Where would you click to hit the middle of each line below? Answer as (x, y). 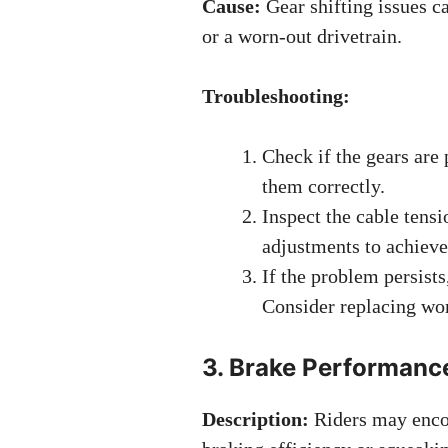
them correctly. (323, 186)
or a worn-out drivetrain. (302, 36)
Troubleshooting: (276, 96)
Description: (255, 419)
